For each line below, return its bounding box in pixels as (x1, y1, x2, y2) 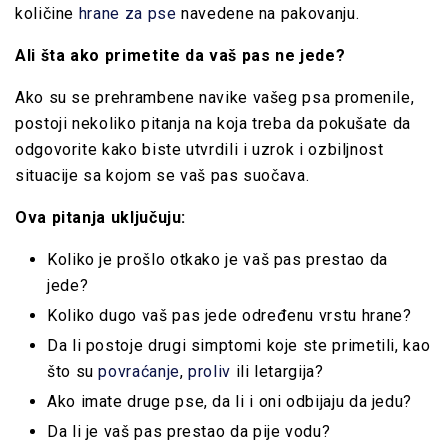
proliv (188, 361, 232, 381)
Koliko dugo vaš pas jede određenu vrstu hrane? (47, 305, 412, 325)
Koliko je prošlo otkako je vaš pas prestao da (47, 249, 388, 269)
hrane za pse (78, 3, 177, 23)
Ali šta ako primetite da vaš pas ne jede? (15, 45, 350, 65)
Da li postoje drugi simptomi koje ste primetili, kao (47, 335, 431, 355)
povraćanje (93, 361, 180, 381)
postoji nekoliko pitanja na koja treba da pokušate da (15, 113, 411, 133)
